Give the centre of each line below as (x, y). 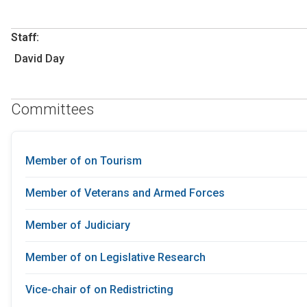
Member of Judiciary (78, 225)
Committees (52, 109)
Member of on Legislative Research (115, 258)
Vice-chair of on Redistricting (99, 290)
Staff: (25, 37)
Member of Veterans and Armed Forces (125, 193)
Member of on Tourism (84, 161)
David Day (39, 58)
